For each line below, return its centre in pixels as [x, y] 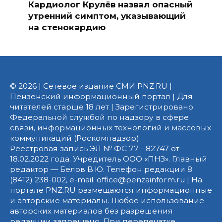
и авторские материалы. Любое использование [107, 201]
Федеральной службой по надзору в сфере [99, 117]
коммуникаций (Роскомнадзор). [75, 138]
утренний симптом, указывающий [107, 16]
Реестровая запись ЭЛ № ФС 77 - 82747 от [95, 149]
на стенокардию [67, 27]
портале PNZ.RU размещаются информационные [111, 190]
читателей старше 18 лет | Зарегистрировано [102, 107]
